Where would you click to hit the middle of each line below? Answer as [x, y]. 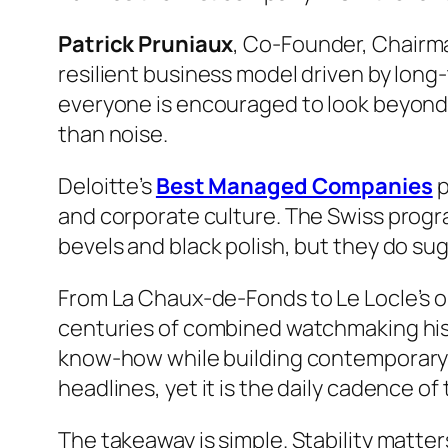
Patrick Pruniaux [146, 43]
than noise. [113, 133]
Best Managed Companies [294, 185]
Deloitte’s [107, 185]
